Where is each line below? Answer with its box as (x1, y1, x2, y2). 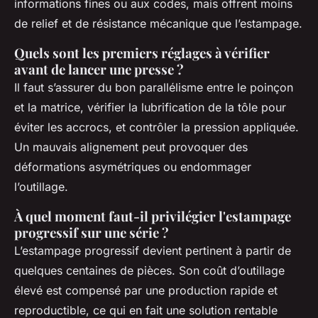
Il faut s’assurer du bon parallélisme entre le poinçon (14, 80, 293, 95)
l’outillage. (14, 180, 68, 194)
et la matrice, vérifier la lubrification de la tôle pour (14, 100, 286, 115)
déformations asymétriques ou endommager (14, 160, 251, 175)
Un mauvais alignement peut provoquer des (14, 140, 248, 155)
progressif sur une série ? (14, 224, 169, 242)
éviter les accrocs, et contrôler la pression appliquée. (14, 120, 299, 135)
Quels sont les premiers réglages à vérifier (14, 44, 270, 62)
